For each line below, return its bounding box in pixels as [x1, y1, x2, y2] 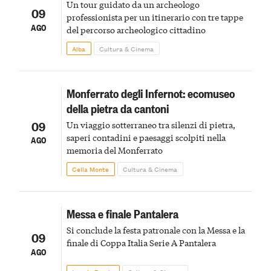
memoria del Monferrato [66, 144, 163, 157]
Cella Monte [72, 163, 109, 174]
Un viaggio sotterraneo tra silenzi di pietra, [66, 119, 235, 131]
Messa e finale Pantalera [66, 205, 178, 222]
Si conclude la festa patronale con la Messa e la [66, 224, 245, 237]
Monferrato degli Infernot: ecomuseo [66, 85, 235, 102]
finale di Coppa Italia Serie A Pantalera [66, 237, 216, 249]
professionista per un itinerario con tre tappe [66, 11, 243, 24]
